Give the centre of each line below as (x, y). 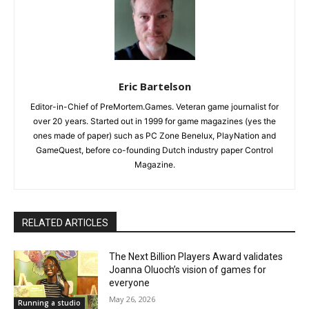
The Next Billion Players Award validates (196, 256)
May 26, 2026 (132, 299)
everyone (130, 282)
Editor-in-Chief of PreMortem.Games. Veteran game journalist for (154, 106)
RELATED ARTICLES (65, 222)
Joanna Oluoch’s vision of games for (188, 269)
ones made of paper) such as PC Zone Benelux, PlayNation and (154, 135)
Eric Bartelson (154, 86)
